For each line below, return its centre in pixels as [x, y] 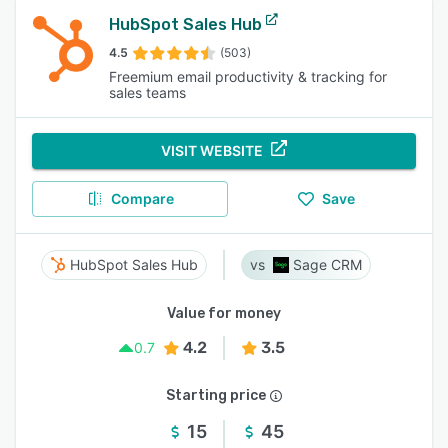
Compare [142, 198]
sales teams [148, 92]
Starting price [216, 395]
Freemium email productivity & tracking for [248, 76]
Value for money [224, 313]
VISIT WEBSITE [212, 150]
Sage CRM [327, 264]
